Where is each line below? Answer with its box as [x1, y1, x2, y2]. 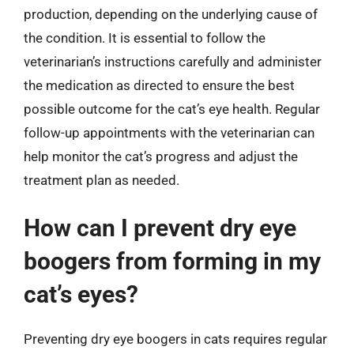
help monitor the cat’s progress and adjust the [24, 148, 298, 164]
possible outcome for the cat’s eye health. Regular [24, 100, 320, 117]
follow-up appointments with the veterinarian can [24, 124, 314, 141]
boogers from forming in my [24, 247, 321, 275]
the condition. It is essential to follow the [24, 29, 265, 46]
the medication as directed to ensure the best [24, 77, 295, 93]
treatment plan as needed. [24, 171, 179, 188]
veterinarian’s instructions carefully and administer [24, 53, 322, 70]
